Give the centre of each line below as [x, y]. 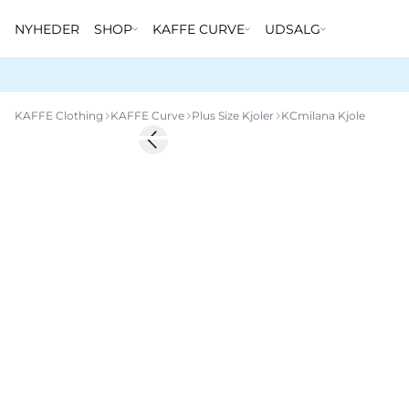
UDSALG [293, 29]
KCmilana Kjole [323, 115]
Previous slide [198, 147]
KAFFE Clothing [59, 115]
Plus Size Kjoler [233, 115]
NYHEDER [47, 29]
